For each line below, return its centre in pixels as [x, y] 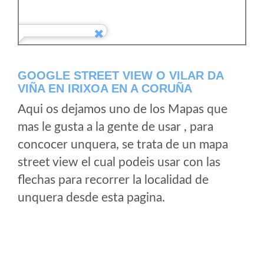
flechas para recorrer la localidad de [113, 180]
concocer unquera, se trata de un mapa [123, 145]
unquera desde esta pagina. [91, 198]
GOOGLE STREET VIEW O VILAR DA [121, 75]
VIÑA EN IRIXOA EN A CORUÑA [105, 88]
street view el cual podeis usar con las [119, 162]
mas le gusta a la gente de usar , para [115, 127]
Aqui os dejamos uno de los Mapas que [123, 109]
